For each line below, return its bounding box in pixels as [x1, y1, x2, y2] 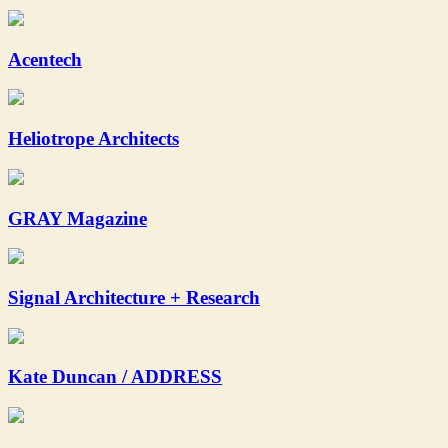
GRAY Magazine [8, 207, 147, 229]
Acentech [8, 48, 82, 70]
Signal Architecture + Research [8, 286, 260, 308]
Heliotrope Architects [8, 128, 179, 150]
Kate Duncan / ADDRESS [8, 366, 222, 388]
